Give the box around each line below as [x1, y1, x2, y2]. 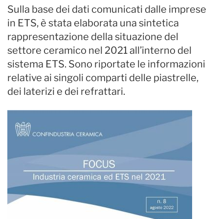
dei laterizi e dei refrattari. [7, 86, 125, 97]
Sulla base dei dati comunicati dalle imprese [7, 3, 206, 15]
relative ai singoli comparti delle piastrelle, [7, 72, 198, 84]
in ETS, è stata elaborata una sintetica [7, 17, 179, 29]
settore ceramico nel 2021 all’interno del [7, 44, 192, 56]
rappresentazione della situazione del [7, 31, 178, 43]
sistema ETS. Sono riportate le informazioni [7, 58, 205, 70]
